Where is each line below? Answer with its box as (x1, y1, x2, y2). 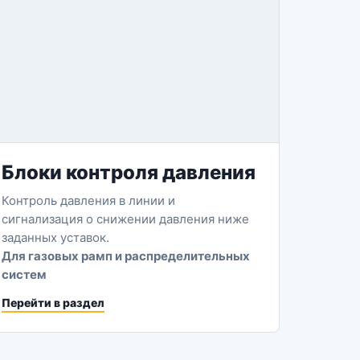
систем (2, 267, 47, 282)
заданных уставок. (2, 230, 110, 245)
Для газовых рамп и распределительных (2, 248, 251, 264)
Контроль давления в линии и (2, 193, 176, 208)
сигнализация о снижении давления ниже (2, 211, 250, 227)
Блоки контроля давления (2, 161, 256, 184)
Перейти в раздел (2, 296, 105, 309)
